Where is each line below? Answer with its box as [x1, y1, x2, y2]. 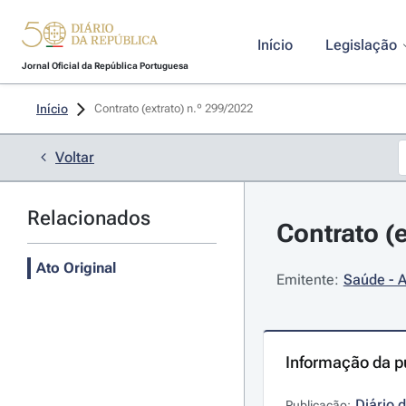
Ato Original [36, 259, 116, 276]
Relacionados [27, 207, 150, 229]
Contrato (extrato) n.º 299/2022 [94, 101, 256, 115]
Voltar [55, 149, 94, 166]
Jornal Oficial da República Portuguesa [21, 61, 188, 71]
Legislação [324, 36, 397, 53]
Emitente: [275, 271, 339, 288]
